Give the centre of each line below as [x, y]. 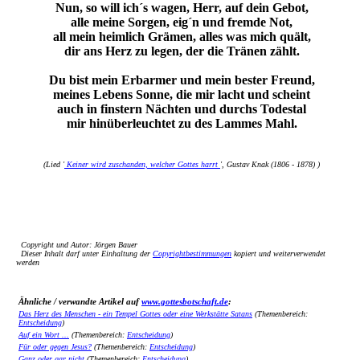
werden [28, 262]
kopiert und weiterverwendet [278, 254]
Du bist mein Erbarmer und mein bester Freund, [182, 80]
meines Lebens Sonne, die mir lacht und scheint [182, 94]
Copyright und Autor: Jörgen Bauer [77, 245]
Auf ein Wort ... [44, 335]
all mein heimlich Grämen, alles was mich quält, [182, 37]
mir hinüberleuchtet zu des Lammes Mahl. [182, 123]
